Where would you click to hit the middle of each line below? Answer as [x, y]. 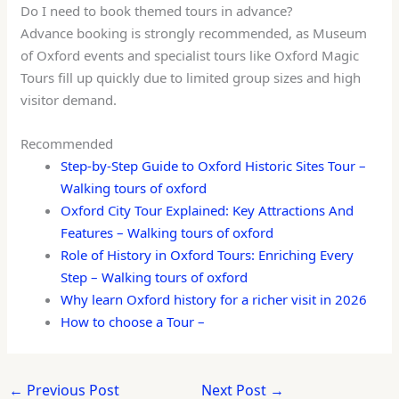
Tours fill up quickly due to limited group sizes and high [191, 78]
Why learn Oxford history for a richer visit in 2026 [214, 300]
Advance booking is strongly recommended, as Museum [194, 33]
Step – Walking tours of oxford [155, 277]
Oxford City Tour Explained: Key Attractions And [208, 211]
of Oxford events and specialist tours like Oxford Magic [190, 56]
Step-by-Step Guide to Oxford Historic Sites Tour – [214, 166]
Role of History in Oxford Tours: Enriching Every [208, 255]
